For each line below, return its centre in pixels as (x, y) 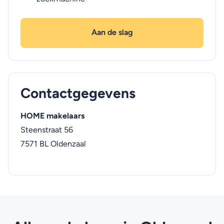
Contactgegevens (78, 93)
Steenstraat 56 (47, 130)
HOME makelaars (52, 116)
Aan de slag (112, 32)
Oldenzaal (68, 144)
